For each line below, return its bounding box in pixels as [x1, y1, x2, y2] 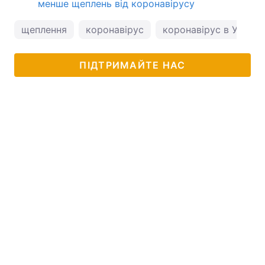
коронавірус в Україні [163, 23, 264, 35]
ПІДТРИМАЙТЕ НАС [79, 59, 186, 71]
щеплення [21, 23, 67, 35]
